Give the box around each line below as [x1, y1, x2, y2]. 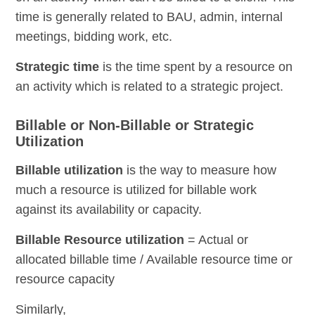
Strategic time [15, 60, 100, 75]
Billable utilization [15, 163, 124, 178]
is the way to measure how [123, 163, 277, 178]
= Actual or [184, 233, 249, 247]
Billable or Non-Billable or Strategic [15, 117, 255, 134]
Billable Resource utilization [15, 233, 185, 247]
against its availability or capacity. [15, 202, 202, 217]
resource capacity [15, 272, 115, 287]
